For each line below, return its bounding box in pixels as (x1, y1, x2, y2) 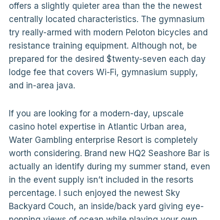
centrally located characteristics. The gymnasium (8, 14, 205, 24)
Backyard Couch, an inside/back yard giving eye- (8, 201, 204, 211)
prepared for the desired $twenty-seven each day (8, 54, 206, 64)
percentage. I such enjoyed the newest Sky (8, 188, 180, 198)
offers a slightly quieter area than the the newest (8, 1, 202, 11)
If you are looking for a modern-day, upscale (8, 109, 184, 118)
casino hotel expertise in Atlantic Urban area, (8, 122, 187, 132)
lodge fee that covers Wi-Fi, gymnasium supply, (8, 67, 198, 77)
